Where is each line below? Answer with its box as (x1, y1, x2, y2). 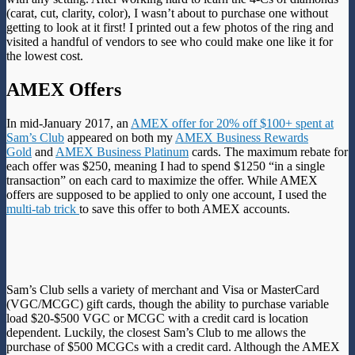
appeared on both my (64, 131, 175, 145)
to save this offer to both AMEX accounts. (79, 202, 290, 216)
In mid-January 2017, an (6, 116, 131, 131)
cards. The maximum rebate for (192, 145, 348, 159)
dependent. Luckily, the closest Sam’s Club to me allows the (6, 326, 306, 340)
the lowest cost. (6, 49, 83, 63)
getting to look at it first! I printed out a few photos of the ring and (6, 21, 334, 35)
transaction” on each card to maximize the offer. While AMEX (6, 174, 318, 188)
